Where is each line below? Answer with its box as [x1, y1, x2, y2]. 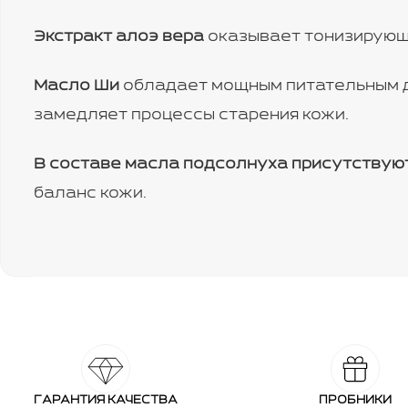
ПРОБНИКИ [318, 395, 392, 406]
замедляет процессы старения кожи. [34, 108, 349, 123]
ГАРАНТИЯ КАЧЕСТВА [34, 395, 178, 406]
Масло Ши [34, 79, 119, 94]
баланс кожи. [34, 187, 147, 201]
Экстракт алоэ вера [34, 30, 204, 45]
